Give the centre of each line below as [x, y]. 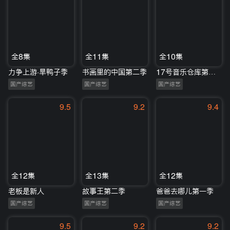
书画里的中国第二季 [114, 72]
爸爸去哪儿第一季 [185, 191]
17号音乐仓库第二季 [212, 72]
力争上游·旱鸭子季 [38, 72]
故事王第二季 [104, 191]
